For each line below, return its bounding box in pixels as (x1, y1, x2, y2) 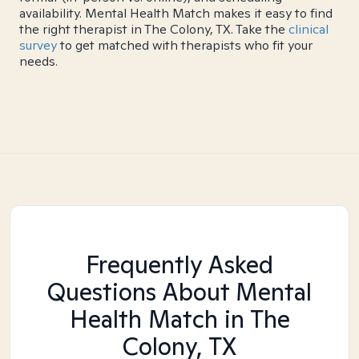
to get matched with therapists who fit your (57, 37, 313, 54)
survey (19, 37, 57, 54)
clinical (288, 21, 329, 38)
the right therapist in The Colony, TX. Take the (19, 21, 288, 38)
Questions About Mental (47, 276, 312, 308)
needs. (19, 53, 58, 70)
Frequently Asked (86, 248, 273, 280)
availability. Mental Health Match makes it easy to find (19, 5, 333, 22)
